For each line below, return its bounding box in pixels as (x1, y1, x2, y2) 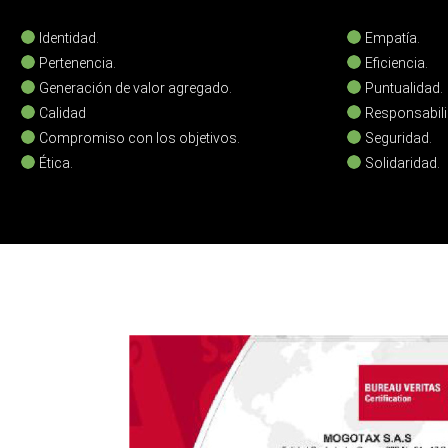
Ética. (35, 154, 73, 171)
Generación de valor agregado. (35, 79, 232, 96)
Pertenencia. (35, 54, 116, 71)
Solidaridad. (361, 154, 440, 171)
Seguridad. (361, 129, 432, 146)
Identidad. (35, 29, 99, 46)
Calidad (35, 104, 86, 121)
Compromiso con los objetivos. (35, 129, 249, 146)
